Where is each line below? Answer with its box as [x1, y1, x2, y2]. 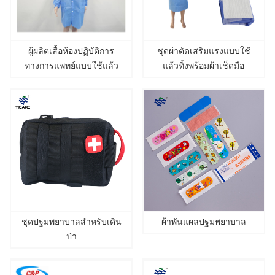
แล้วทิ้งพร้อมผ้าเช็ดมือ [163, 61, 245, 71]
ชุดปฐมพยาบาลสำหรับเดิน [21, 217, 122, 227]
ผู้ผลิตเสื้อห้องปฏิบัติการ [28, 46, 115, 56]
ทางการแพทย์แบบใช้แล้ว [24, 61, 118, 71]
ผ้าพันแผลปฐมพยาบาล [161, 217, 246, 227]
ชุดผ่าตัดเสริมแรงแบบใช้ [157, 46, 250, 56]
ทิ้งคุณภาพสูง [47, 76, 96, 85]
